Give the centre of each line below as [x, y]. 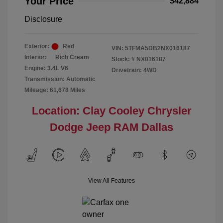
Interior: [36, 57]
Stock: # [123, 59]
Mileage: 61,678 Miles [55, 90]
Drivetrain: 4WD [134, 70]
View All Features [111, 181]
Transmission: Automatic [60, 79]
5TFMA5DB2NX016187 [158, 48]
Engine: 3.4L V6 [46, 68]
